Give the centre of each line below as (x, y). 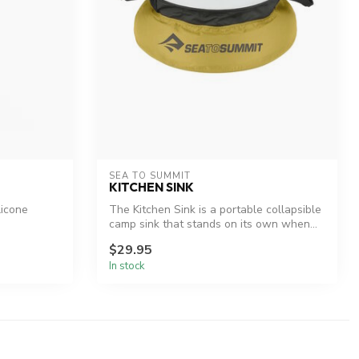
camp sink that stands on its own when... (213, 224)
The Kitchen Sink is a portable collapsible (215, 210)
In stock (127, 266)
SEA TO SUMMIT (150, 176)
